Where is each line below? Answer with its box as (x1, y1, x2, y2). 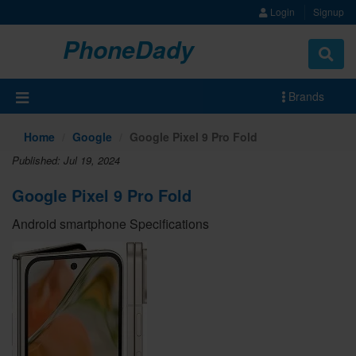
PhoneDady (62, 32, 194, 66)
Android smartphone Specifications (12, 215, 209, 234)
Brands (284, 88, 324, 105)
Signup (313, 5, 344, 18)
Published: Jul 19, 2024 (12, 153, 120, 168)
